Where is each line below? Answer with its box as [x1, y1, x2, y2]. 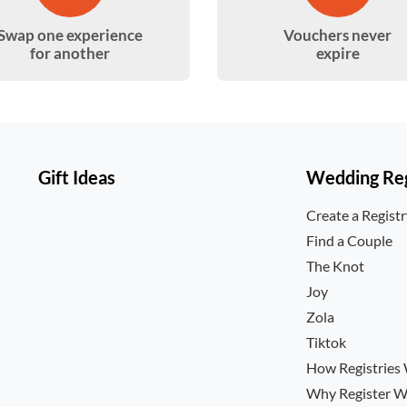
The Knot [306, 257, 365, 274]
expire [315, 44, 360, 63]
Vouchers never [283, 25, 392, 45]
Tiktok [306, 333, 347, 351]
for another [29, 44, 110, 63]
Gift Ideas [38, 166, 116, 188]
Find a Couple [306, 232, 393, 249]
